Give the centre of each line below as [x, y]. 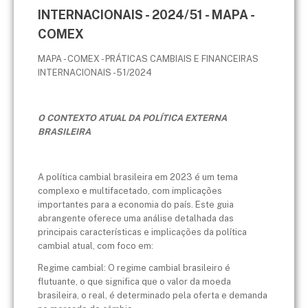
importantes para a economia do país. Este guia [136, 204]
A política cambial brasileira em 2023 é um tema [138, 177]
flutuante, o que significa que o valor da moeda [134, 282]
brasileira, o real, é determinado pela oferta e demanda [153, 296]
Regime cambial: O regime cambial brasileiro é [134, 268]
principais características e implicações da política [142, 232]
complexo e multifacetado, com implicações [130, 190]
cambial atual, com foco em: [96, 245]
